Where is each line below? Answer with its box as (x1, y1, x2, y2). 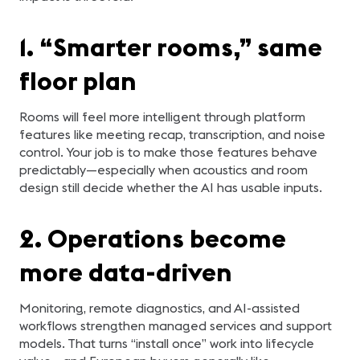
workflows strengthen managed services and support (19, 317, 332, 333)
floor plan (19, 64, 137, 97)
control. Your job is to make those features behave (19, 144, 317, 160)
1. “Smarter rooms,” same (19, 31, 322, 63)
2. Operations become (19, 222, 286, 255)
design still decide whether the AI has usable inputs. (19, 179, 322, 195)
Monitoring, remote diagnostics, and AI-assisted (19, 300, 300, 316)
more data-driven (19, 256, 232, 288)
